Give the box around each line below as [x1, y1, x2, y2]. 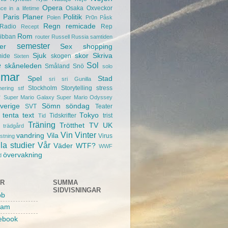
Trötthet [60, 122, 85, 130]
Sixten [14, 53, 30, 60]
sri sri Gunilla [49, 76, 91, 82]
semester [16, 41, 50, 51]
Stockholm [28, 84, 57, 92]
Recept [21, 23, 39, 30]
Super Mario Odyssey [56, 94, 112, 101]
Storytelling [61, 84, 92, 92]
